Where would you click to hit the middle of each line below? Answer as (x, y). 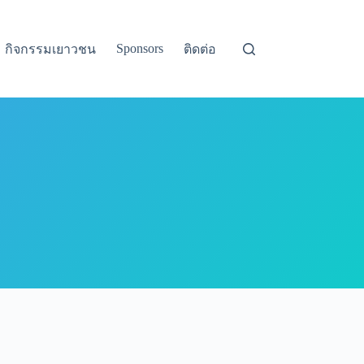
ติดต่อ (200, 49)
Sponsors (140, 48)
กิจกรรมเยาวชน (51, 49)
